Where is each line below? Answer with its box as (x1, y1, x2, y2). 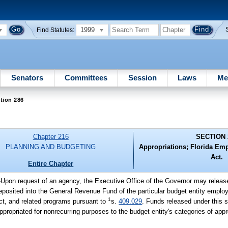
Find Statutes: (37, 26, 75, 33)
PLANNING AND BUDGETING (6, 143, 96, 151)
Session (128, 73, 157, 82)
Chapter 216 (33, 133, 69, 141)
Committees (64, 73, 107, 82)
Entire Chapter (28, 159, 74, 167)
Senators (11, 73, 44, 82)
